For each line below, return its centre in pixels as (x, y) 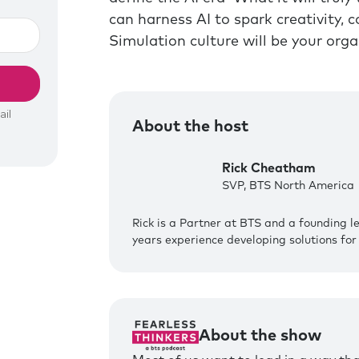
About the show (260, 335)
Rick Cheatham (268, 169)
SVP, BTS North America (288, 186)
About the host (190, 126)
